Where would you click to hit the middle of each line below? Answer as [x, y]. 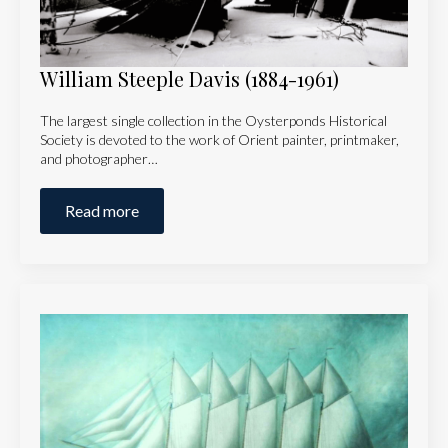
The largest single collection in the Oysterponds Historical [213, 120]
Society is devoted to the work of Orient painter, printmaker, [219, 139]
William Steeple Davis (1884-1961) [189, 78]
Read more [102, 210]
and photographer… [99, 158]
